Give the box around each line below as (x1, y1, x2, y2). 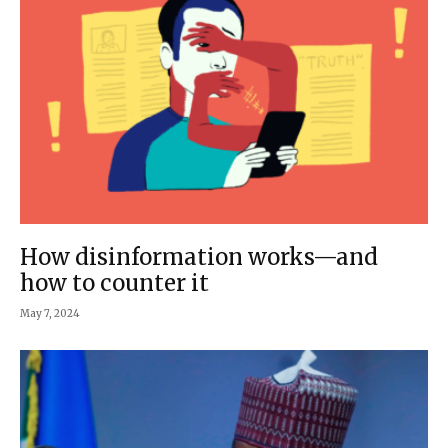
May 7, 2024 (20, 306, 80, 320)
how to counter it (20, 268, 209, 297)
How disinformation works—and (20, 242, 378, 271)
